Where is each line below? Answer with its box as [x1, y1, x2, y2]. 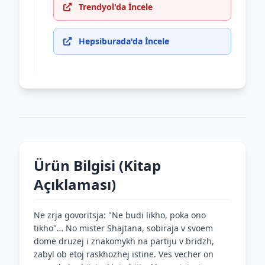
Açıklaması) [34, 174, 116, 194]
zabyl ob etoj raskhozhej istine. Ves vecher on [34, 248, 214, 260]
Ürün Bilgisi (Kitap [34, 156, 161, 175]
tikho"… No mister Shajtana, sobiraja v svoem [34, 222, 213, 234]
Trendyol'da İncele [79, 1, 153, 12]
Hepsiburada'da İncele [79, 35, 169, 47]
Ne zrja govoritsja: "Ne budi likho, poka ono [34, 209, 206, 221]
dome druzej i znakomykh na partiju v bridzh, [34, 235, 214, 247]
